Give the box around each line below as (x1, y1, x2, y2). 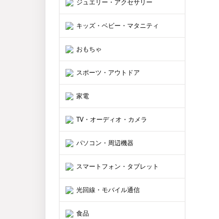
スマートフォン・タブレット (76, 162, 159, 171)
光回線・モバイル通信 (76, 185, 140, 194)
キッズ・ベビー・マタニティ (76, 21, 159, 30)
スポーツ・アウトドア (76, 68, 140, 77)
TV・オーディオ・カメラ (76, 115, 147, 124)
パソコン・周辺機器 (76, 138, 133, 147)
